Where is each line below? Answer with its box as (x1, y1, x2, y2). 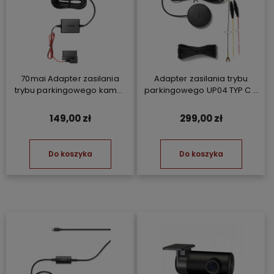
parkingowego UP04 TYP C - (144, 84, 257, 97)
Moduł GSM (179, 96, 223, 108)
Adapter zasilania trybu (154, 73, 248, 85)
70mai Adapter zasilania (21, 73, 119, 85)
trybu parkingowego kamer (14, 84, 126, 97)
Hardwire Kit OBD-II (32, 96, 108, 108)
